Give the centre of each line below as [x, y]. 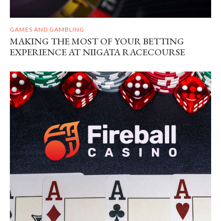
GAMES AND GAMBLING [47, 30]
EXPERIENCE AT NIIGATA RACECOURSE [97, 52]
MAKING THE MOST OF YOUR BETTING [97, 41]
